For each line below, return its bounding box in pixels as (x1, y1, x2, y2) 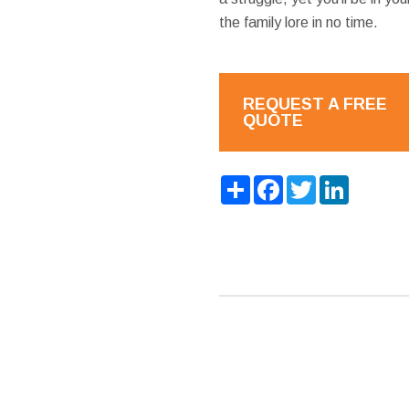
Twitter (315, 173, 362, 190)
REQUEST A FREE (242, 94, 387, 113)
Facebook (282, 173, 348, 190)
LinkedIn (348, 173, 403, 190)
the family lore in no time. (218, 14, 378, 30)
